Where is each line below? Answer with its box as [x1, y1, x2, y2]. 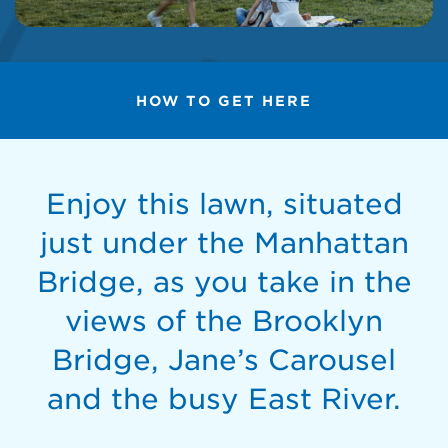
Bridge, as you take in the [36, 265, 412, 297]
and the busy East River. [47, 382, 401, 414]
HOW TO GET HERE [136, 92, 312, 109]
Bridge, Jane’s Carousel [52, 343, 396, 375]
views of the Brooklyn [65, 304, 383, 336]
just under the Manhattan [39, 226, 409, 258]
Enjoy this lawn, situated [45, 187, 403, 219]
